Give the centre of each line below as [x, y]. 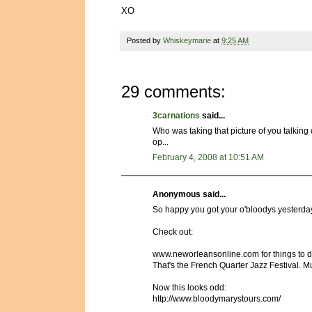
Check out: [173, 232]
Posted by [145, 40]
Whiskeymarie [187, 40]
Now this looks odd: [189, 287]
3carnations [176, 115]
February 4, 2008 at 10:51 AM [208, 157]
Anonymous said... [189, 194]
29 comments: [173, 91]
